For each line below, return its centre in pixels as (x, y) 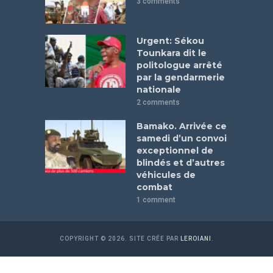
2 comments (158, 102)
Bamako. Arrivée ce (182, 126)
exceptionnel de (175, 150)
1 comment (156, 200)
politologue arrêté (179, 65)
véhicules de (166, 175)
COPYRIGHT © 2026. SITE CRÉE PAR (120, 238)
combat (154, 187)
